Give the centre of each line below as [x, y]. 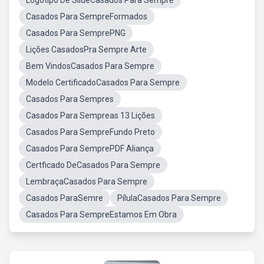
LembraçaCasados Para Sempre [87, 181]
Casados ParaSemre [65, 198]
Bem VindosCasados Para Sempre [90, 66]
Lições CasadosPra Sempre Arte [86, 49]
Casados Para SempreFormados [87, 16]
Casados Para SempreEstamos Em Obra [101, 214]
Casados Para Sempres [70, 99]
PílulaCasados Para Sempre [169, 198]
